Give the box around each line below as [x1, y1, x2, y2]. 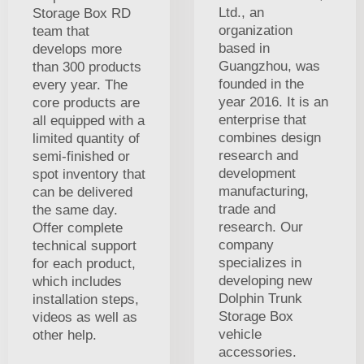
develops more [32, 41, 122, 58]
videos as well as [32, 310, 137, 326]
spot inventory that [32, 167, 145, 183]
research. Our [219, 219, 303, 236]
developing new [219, 273, 312, 289]
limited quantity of [32, 131, 140, 147]
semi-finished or [32, 149, 130, 165]
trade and [219, 201, 275, 218]
